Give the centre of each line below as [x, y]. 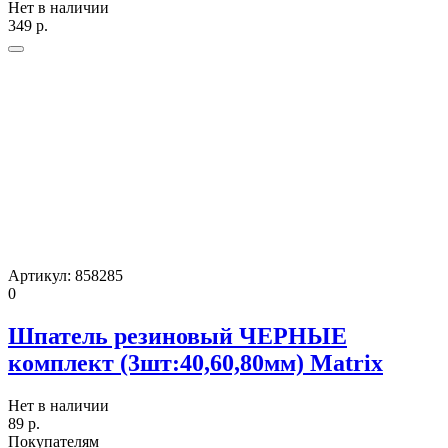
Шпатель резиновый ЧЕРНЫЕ [177, 335]
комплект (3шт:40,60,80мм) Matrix [195, 362]
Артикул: [41, 276]
